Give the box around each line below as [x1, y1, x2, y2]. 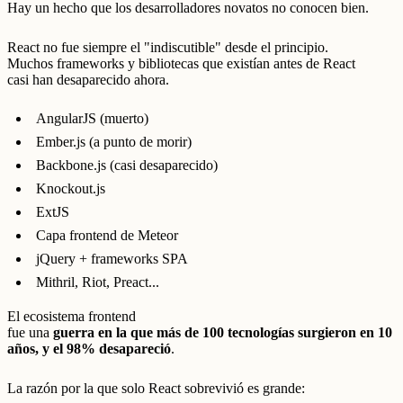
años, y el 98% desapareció [7, 341, 171, 357]
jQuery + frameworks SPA [36, 251, 188, 267]
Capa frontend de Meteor [36, 228, 178, 244]
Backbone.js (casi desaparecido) [36, 157, 218, 174]
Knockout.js [36, 181, 105, 197]
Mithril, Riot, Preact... [36, 274, 159, 291]
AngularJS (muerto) [36, 111, 148, 127]
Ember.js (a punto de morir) [36, 134, 192, 150]
